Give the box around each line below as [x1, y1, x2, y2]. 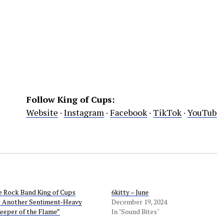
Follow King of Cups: [26, 93, 115, 106]
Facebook [110, 107, 147, 119]
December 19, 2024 [111, 197, 168, 207]
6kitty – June [111, 187, 149, 197]
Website [26, 107, 58, 119]
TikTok [153, 107, 182, 119]
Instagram [64, 107, 104, 119]
